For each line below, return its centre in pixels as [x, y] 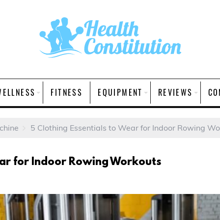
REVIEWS [175, 92]
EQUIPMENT [120, 92]
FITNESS [67, 92]
